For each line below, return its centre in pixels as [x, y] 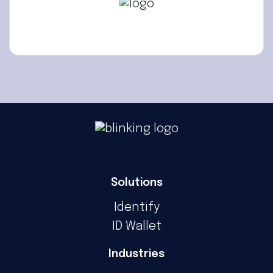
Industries [136, 254]
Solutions [136, 183]
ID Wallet [136, 226]
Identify [136, 207]
